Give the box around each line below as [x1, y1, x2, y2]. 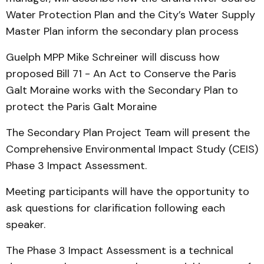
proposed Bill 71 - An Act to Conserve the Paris [6, 67, 236, 81]
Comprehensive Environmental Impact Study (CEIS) [6, 142, 258, 156]
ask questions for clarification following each [6, 201, 225, 215]
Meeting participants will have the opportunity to [6, 184, 249, 199]
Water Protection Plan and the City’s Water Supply [6, 8, 255, 22]
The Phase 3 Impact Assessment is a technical [6, 243, 233, 258]
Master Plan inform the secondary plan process [6, 24, 239, 38]
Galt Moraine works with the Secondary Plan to [6, 83, 238, 97]
